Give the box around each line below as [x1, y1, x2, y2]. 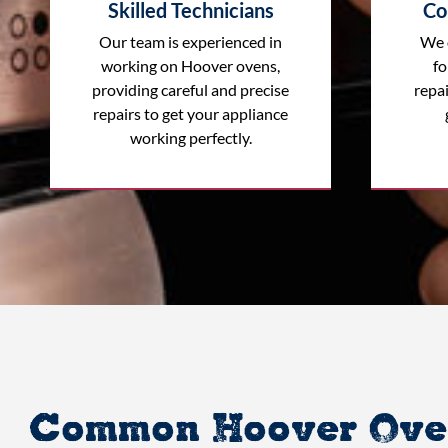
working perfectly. [129, 127, 252, 147]
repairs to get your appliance [93, 103, 288, 123]
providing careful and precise [92, 79, 289, 99]
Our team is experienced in [99, 31, 282, 51]
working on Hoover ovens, [101, 55, 280, 75]
